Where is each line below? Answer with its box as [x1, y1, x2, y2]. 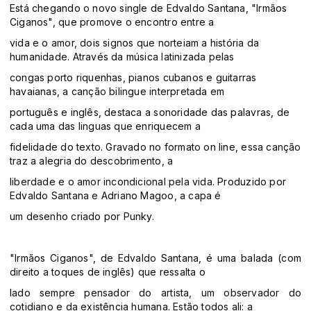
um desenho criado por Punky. [10, 210, 154, 223]
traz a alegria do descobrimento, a [10, 155, 174, 167]
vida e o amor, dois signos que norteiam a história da [10, 37, 260, 49]
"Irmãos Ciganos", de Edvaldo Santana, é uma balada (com [10, 252, 301, 264]
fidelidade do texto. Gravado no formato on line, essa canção [10, 141, 301, 153]
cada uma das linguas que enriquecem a [10, 120, 201, 133]
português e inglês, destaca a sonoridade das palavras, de [10, 106, 289, 119]
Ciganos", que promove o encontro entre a [10, 16, 215, 28]
